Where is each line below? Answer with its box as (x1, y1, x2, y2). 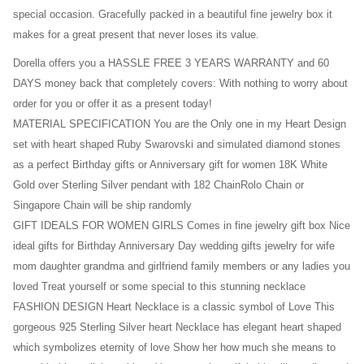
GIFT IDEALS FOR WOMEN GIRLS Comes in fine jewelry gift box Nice (13, 220, 350, 232)
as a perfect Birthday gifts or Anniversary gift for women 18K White (13, 159, 327, 171)
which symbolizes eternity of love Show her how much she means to (13, 342, 336, 353)
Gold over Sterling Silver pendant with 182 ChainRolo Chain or (13, 180, 304, 191)
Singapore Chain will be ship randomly (13, 200, 192, 211)
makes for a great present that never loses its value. (13, 29, 259, 41)
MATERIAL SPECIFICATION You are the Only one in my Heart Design (13, 119, 346, 130)
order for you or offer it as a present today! (13, 98, 212, 110)
